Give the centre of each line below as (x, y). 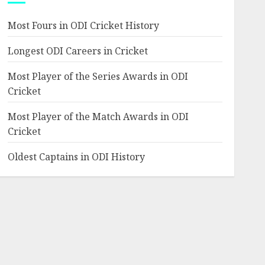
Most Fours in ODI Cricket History (83, 25)
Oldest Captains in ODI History (76, 157)
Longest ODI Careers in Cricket (77, 51)
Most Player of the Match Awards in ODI (98, 117)
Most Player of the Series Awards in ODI (98, 76)
